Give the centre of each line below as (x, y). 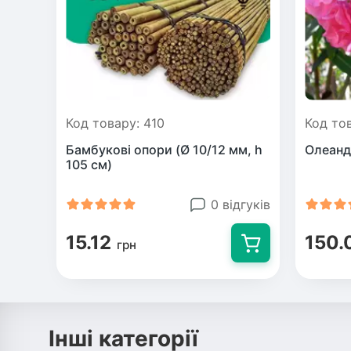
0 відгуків (241, 204)
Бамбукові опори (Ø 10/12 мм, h (164, 149)
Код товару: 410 (115, 123)
